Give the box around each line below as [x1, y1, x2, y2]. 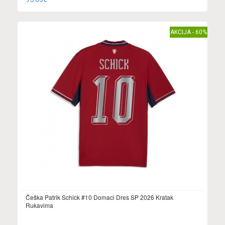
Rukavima [26, 200, 53, 209]
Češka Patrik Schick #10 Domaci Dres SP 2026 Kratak [26, 192, 173, 201]
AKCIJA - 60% [170, 28, 207, 36]
